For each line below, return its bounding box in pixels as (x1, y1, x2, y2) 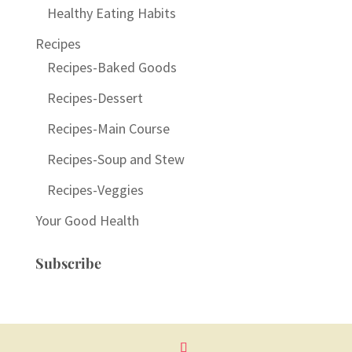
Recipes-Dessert (46, 89, 143, 107)
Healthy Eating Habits (46, 4, 176, 22)
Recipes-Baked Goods (46, 58, 177, 76)
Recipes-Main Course (46, 119, 170, 137)
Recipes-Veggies (46, 181, 144, 199)
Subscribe (35, 254, 101, 273)
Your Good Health (35, 211, 139, 229)
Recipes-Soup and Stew (46, 150, 185, 168)
